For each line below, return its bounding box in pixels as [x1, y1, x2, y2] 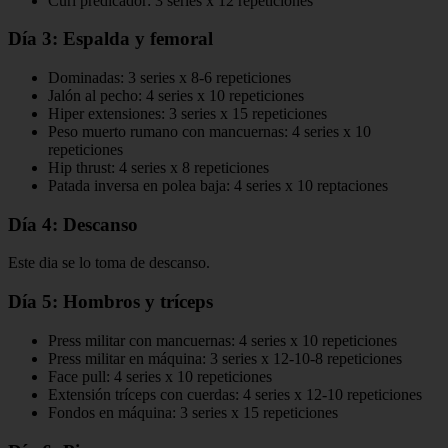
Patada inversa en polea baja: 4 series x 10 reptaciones [48, 177, 388, 194]
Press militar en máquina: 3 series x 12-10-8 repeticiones [48, 349, 402, 367]
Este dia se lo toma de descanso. [8, 254, 210, 272]
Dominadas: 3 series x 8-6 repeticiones [48, 69, 291, 86]
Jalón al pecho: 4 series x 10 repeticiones [48, 87, 304, 104]
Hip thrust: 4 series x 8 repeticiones [48, 159, 269, 176]
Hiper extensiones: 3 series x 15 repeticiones [48, 105, 327, 122]
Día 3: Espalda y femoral [8, 28, 213, 50]
